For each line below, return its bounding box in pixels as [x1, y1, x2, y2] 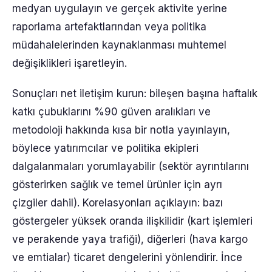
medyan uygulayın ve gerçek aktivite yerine [12, 2, 227, 15]
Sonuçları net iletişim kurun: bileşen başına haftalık [12, 87, 257, 100]
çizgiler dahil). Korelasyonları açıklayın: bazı [12, 197, 223, 209]
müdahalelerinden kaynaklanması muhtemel [12, 39, 226, 51]
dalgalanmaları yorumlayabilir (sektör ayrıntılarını [12, 160, 249, 172]
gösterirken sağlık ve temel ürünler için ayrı [12, 178, 222, 191]
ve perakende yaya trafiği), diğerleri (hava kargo [12, 233, 248, 245]
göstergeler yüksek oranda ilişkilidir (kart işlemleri [12, 215, 253, 227]
